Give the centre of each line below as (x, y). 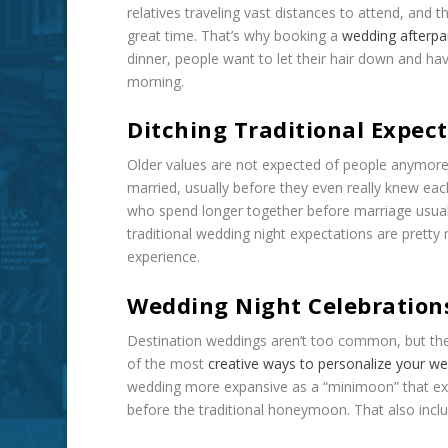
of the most (166, 363)
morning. (156, 81)
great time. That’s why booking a (233, 35)
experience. (164, 257)
